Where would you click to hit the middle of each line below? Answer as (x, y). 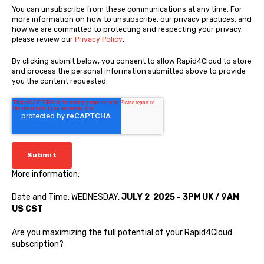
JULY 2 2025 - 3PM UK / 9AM (180, 197)
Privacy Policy (99, 40)
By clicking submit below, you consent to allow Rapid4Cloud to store (132, 61)
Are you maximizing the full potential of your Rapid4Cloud (122, 232)
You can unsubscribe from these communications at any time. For (127, 10)
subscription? (38, 244)
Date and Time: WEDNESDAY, (67, 197)
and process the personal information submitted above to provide (129, 71)
